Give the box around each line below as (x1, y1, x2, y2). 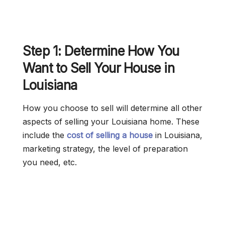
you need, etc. (23, 157, 77, 167)
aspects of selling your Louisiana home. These (23, 117, 199, 127)
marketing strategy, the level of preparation (23, 144, 188, 154)
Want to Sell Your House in (23, 60, 174, 76)
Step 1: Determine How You (23, 43, 179, 59)
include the (23, 130, 67, 140)
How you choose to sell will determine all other (23, 103, 202, 113)
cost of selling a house (67, 130, 153, 140)
